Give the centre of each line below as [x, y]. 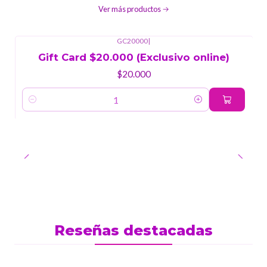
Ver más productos [129, 9]
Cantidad [39, 106]
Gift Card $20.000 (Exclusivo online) [133, 58]
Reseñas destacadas [133, 231]
